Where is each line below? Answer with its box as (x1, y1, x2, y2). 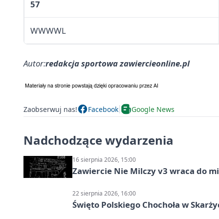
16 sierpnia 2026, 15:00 (72, 155, 136, 164)
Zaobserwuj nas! (23, 104, 77, 114)
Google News (131, 104, 175, 114)
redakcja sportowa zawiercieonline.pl (45, 58, 190, 69)
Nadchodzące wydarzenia (23, 132, 174, 149)
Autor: (23, 58, 45, 69)
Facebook (88, 104, 118, 114)
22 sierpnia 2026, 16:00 (72, 189, 136, 198)
